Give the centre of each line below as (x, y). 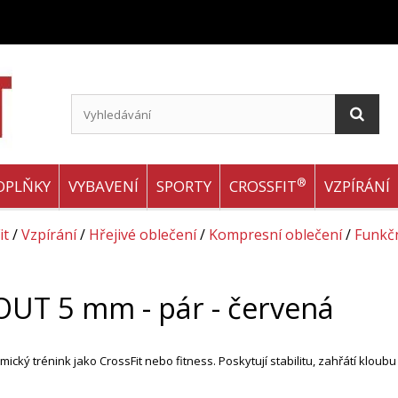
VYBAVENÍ (103, 186)
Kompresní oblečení (275, 235)
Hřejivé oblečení (143, 235)
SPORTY (184, 186)
